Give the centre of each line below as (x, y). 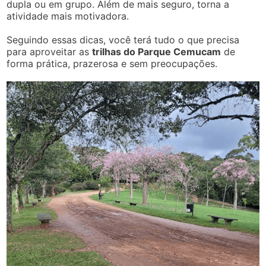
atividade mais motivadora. (68, 16)
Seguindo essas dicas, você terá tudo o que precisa (123, 39)
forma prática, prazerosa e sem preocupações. (112, 63)
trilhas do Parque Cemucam (157, 51)
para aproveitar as (50, 51)
